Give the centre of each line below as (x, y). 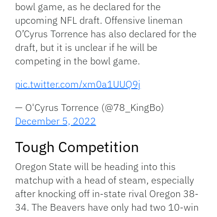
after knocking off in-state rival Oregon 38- (107, 194)
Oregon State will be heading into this (96, 167)
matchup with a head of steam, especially (105, 180)
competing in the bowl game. (78, 61)
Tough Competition (77, 147)
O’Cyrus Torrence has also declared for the (106, 34)
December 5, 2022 (56, 121)
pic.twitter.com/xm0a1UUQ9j (78, 84)
